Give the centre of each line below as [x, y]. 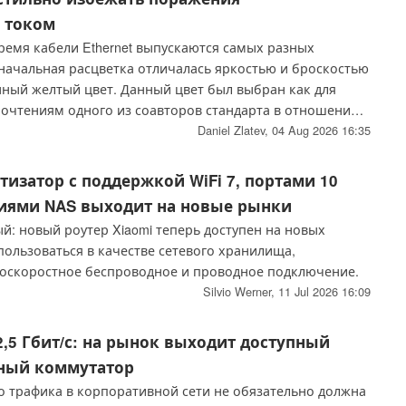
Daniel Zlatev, [234, 130]
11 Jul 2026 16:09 [324, 292]
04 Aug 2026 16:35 [321, 130]
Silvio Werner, [240, 292]
